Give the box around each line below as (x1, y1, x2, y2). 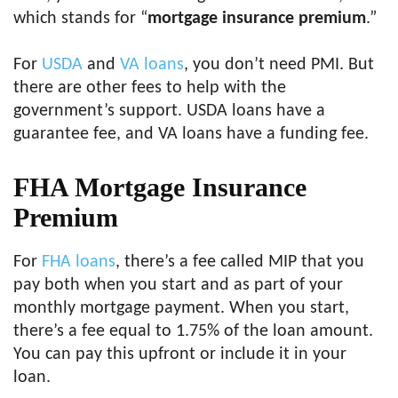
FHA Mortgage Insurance (13, 172, 306, 202)
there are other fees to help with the (13, 79, 286, 97)
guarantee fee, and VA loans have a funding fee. (13, 125, 369, 143)
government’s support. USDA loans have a (13, 102, 325, 120)
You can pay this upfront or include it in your (13, 346, 346, 363)
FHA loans (42, 253, 115, 271)
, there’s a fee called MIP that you (115, 253, 364, 271)
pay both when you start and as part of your (13, 276, 343, 294)
